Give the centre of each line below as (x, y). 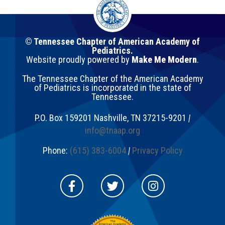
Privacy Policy (157, 151)
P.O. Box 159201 (63, 118)
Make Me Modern (164, 60)
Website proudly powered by (79, 60)
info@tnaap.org (113, 131)
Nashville (110, 118)
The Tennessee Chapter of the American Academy (113, 79)
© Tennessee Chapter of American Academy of (113, 42)
